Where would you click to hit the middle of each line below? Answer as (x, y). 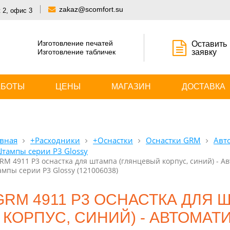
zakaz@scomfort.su (91, 9)
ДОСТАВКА (204, 87)
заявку (204, 52)
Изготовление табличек (76, 52)
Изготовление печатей (75, 43)
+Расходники (55, 140)
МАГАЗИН (131, 87)
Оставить (209, 44)
